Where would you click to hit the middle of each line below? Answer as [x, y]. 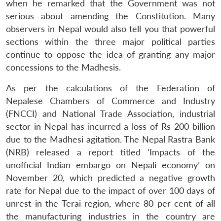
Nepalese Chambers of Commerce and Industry [110, 101]
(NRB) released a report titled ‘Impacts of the [110, 152]
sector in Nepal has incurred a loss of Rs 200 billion [110, 126]
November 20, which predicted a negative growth [110, 178]
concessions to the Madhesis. [63, 67]
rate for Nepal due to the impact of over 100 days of [110, 190]
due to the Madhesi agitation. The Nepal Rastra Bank [110, 139]
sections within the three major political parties [110, 41]
